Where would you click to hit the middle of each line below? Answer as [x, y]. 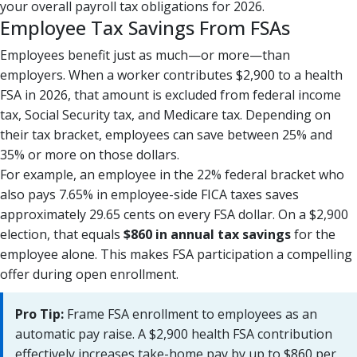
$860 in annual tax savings [207, 234]
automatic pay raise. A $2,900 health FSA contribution [174, 333]
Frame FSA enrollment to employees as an [190, 314]
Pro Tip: [39, 314]
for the [313, 234]
